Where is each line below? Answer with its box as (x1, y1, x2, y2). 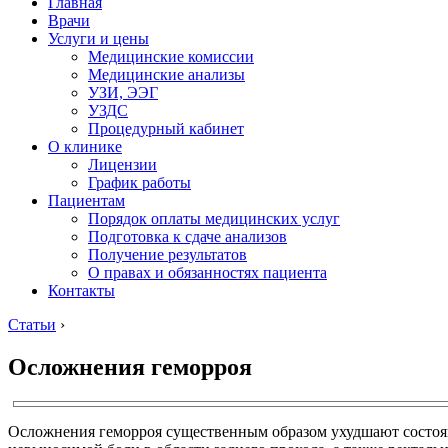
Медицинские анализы (88, 66, 245, 83)
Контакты (48, 282, 115, 299)
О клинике (48, 138, 122, 155)
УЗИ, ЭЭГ (88, 84, 158, 101)
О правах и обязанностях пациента (88, 264, 327, 281)
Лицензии (88, 156, 157, 173)
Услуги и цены (48, 30, 149, 47)
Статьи (8, 316, 56, 333)
